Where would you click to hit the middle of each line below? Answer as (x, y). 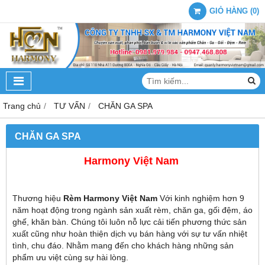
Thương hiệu (38, 198)
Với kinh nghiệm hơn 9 (201, 198)
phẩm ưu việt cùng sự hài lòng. (70, 257)
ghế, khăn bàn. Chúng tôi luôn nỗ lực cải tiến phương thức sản (130, 222)
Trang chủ (22, 106)
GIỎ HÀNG (229, 11)
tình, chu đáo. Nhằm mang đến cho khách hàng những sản (123, 245)
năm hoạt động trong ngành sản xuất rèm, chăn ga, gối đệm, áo (132, 210)
